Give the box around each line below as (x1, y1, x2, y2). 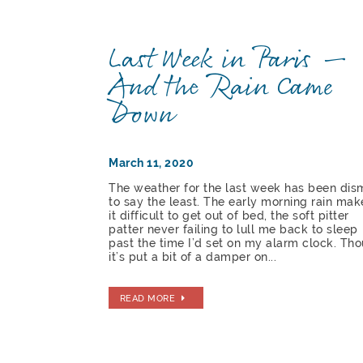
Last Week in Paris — (109, 37, 351, 82)
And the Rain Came (109, 65, 334, 109)
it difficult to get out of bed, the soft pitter (109, 209, 349, 223)
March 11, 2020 (109, 156, 194, 170)
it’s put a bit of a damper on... (109, 250, 277, 264)
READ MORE (119, 292, 176, 304)
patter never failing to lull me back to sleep (109, 223, 358, 237)
